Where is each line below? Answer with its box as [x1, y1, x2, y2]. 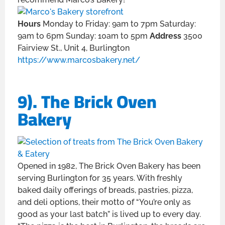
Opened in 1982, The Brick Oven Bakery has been [18, 161, 200, 171]
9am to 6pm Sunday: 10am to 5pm [18, 31, 150, 41]
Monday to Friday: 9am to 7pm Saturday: [43, 19, 196, 29]
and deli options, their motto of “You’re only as [18, 197, 191, 207]
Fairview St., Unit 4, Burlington [18, 43, 130, 53]
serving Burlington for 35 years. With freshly [18, 173, 182, 183]
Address [150, 31, 183, 41]
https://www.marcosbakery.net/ [18, 55, 140, 65]
